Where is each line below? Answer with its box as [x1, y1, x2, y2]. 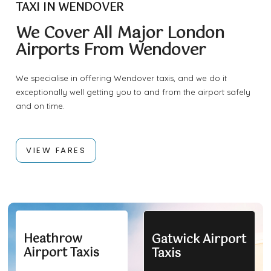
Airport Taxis [24, 243, 100, 264]
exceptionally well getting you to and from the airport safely [16, 87, 251, 97]
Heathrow [24, 229, 83, 250]
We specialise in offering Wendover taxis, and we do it [16, 73, 227, 83]
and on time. [16, 101, 65, 111]
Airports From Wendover [16, 38, 206, 64]
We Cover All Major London [16, 21, 225, 47]
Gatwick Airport [152, 230, 247, 250]
